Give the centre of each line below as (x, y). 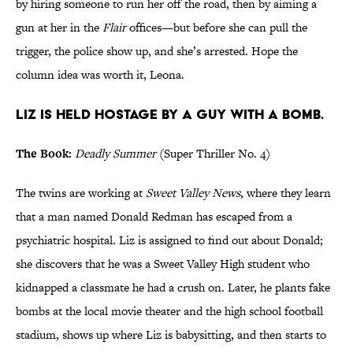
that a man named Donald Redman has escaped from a (154, 217)
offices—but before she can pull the (217, 28)
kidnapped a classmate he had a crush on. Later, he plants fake (173, 288)
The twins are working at (81, 193)
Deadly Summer (115, 154)
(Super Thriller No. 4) (213, 154)
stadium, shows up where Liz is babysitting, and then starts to (171, 335)
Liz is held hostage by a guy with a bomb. (170, 114)
